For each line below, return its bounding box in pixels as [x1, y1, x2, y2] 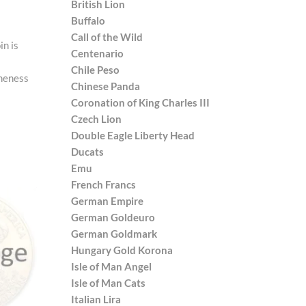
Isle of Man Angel [70, 260, 152, 273]
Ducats [70, 145, 104, 158]
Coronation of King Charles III [70, 96, 210, 109]
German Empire [70, 194, 143, 207]
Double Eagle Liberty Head [70, 128, 195, 141]
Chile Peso [70, 63, 120, 76]
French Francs [70, 178, 136, 191]
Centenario [70, 46, 124, 59]
